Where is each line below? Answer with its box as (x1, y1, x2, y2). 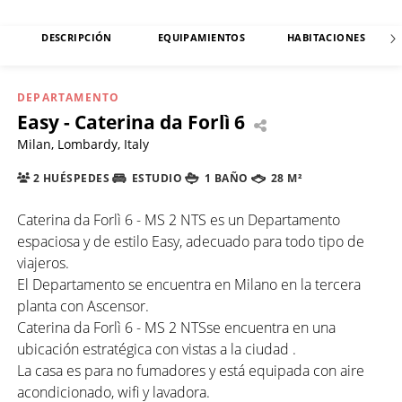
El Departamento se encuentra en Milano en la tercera (17, 274, 361, 294)
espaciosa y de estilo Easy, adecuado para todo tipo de (17, 231, 364, 251)
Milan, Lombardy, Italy (17, 135, 149, 153)
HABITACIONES (286, 31, 366, 45)
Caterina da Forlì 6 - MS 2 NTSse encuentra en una (17, 317, 336, 337)
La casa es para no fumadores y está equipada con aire (17, 360, 364, 380)
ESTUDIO (128, 171, 183, 186)
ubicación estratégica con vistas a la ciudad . (17, 338, 296, 359)
